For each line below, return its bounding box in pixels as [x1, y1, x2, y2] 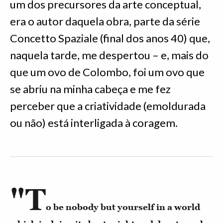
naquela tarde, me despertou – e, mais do [10, 48, 209, 62]
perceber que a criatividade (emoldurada [10, 99, 206, 113]
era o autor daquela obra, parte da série [10, 14, 200, 28]
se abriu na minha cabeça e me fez [10, 82, 171, 96]
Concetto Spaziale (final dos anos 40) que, [10, 31, 210, 45]
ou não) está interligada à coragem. [10, 116, 178, 130]
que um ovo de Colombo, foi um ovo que [10, 65, 205, 79]
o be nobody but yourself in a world [46, 202, 200, 213]
